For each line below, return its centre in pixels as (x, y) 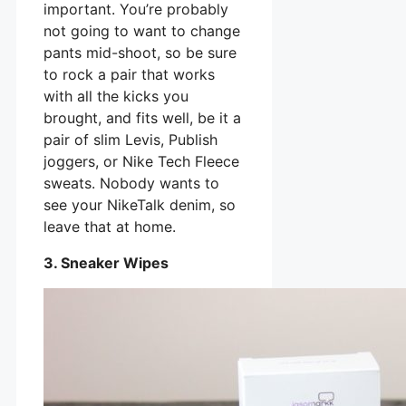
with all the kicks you (116, 96)
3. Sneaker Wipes (106, 262)
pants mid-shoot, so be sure (140, 52)
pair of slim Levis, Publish (130, 139)
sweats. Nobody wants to (131, 183)
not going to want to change (142, 30)
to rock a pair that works (129, 74)
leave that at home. (110, 226)
